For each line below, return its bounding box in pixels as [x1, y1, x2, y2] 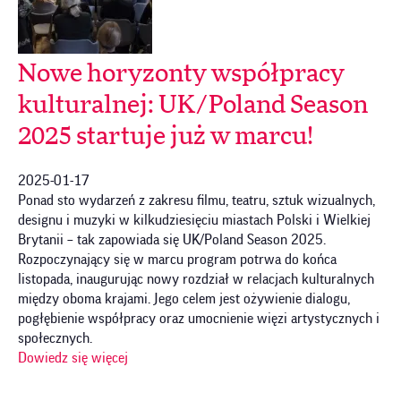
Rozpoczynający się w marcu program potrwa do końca [18, 252, 337, 267]
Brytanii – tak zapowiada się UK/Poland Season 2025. [18, 232, 326, 247]
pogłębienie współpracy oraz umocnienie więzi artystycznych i [18, 311, 380, 326]
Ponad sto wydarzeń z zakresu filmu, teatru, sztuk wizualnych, [18, 192, 375, 208]
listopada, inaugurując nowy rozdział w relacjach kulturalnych [18, 271, 374, 286]
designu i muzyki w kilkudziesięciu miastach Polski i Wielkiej [18, 212, 371, 227]
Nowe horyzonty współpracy [18, 61, 345, 87]
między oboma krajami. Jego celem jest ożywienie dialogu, [18, 291, 350, 306]
